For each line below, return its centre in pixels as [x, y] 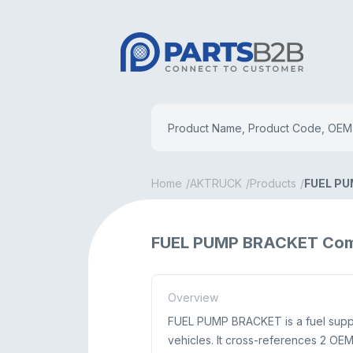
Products [273, 183]
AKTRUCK [216, 183]
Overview [193, 297]
